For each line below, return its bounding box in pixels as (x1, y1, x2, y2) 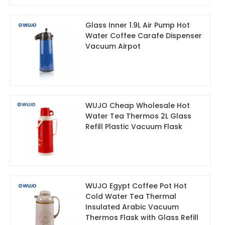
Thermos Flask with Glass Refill (85, 212, 198, 223)
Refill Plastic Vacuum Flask (85, 122, 182, 132)
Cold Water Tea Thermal (85, 191, 176, 202)
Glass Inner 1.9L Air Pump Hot (85, 20, 190, 31)
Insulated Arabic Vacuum (85, 202, 179, 212)
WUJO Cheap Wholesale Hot (85, 100, 190, 111)
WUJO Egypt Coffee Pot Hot (85, 181, 187, 191)
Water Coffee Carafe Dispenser (85, 31, 202, 41)
